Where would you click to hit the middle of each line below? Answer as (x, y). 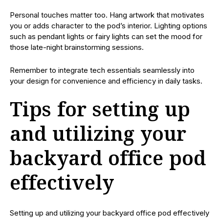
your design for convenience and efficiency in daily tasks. (106, 81)
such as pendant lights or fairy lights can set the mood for (106, 36)
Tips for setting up (100, 111)
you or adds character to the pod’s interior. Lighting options (109, 25)
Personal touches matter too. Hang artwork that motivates (107, 15)
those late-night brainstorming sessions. (77, 47)
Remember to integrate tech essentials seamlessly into (102, 70)
